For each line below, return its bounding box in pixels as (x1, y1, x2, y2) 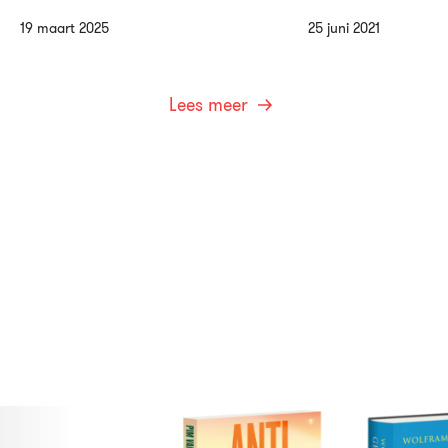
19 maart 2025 (20, 18, 109, 39)
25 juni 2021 (308, 18, 380, 39)
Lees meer (169, 92, 248, 119)
